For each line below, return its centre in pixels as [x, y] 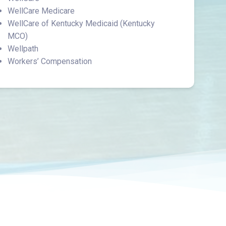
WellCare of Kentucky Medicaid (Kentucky [81, 23]
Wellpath [23, 49]
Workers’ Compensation [49, 61]
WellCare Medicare [41, 11]
